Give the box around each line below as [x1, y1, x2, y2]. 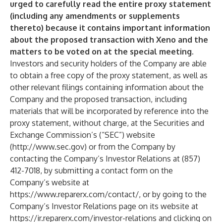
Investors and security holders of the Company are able [10, 58, 207, 68]
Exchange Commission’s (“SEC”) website [10, 130, 155, 140]
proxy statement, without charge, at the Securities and [10, 118, 204, 128]
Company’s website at [10, 177, 89, 187]
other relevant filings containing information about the [10, 82, 204, 92]
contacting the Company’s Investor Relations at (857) [10, 154, 200, 164]
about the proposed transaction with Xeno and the [10, 35, 208, 45]
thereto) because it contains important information [10, 23, 210, 33]
